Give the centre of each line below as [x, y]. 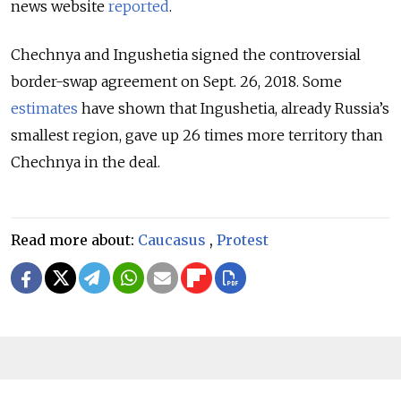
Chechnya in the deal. [85, 162]
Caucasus [172, 239]
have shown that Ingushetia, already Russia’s [234, 108]
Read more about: [74, 239]
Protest [243, 239]
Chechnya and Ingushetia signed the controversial [186, 54]
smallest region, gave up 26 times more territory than [197, 135]
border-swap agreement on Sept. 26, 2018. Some [176, 81]
